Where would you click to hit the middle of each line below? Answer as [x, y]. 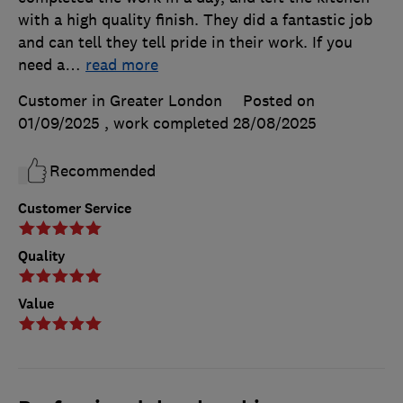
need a [41, 64]
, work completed [169, 123]
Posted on [279, 100]
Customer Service [75, 208]
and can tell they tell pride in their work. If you [185, 42]
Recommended [103, 170]
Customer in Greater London [120, 100]
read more [122, 64]
